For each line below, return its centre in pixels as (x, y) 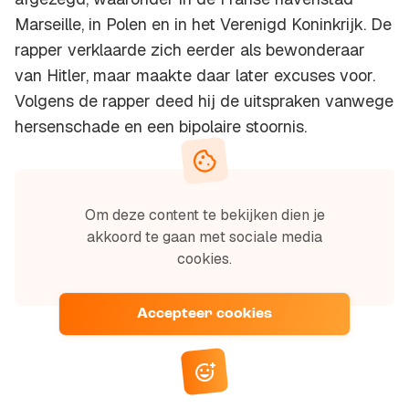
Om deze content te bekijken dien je (204, 215)
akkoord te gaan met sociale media (204, 237)
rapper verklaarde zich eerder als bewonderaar (190, 50)
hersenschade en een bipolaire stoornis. (161, 127)
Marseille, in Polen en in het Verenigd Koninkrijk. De (203, 25)
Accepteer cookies (204, 315)
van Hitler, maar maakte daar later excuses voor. (195, 76)
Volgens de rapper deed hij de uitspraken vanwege (204, 101)
